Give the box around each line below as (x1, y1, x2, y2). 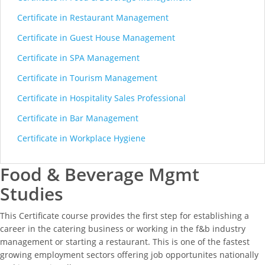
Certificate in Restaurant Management (17, 12, 169, 24)
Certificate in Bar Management (17, 112, 138, 124)
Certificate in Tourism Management (17, 72, 157, 84)
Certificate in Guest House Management (17, 32, 175, 44)
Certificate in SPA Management (17, 52, 140, 64)
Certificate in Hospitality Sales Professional (17, 92, 186, 104)
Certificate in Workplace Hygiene (17, 132, 146, 144)
